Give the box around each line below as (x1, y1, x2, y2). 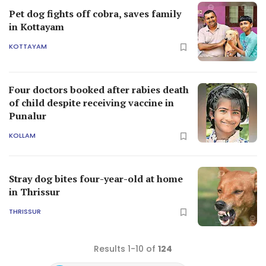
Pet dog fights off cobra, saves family (9, 7, 181, 20)
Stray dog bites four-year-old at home (9, 172, 183, 185)
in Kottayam (9, 20, 64, 33)
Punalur (9, 109, 46, 122)
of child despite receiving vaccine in (9, 96, 174, 109)
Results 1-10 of (94, 242, 158, 255)
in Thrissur (9, 185, 60, 198)
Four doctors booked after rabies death (9, 83, 189, 96)
